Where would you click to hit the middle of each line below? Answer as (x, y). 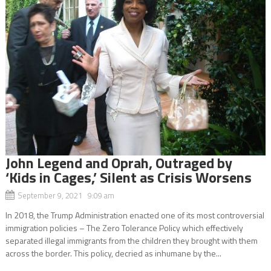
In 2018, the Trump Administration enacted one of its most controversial (135, 215)
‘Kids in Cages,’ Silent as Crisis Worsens (128, 177)
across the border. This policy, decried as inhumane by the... (113, 253)
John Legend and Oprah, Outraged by (119, 162)
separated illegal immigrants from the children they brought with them (131, 240)
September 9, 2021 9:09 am (66, 195)
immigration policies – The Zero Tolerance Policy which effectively (124, 227)
